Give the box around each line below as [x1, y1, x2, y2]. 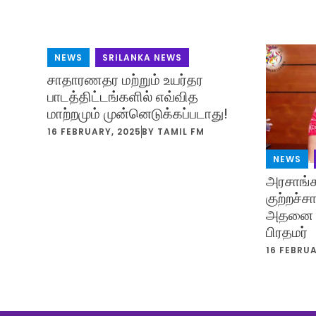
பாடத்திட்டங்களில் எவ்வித [47, 87, 199, 107]
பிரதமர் [266, 221, 308, 242]
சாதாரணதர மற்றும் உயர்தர [47, 70, 204, 90]
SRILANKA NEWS [102, 51, 183, 64]
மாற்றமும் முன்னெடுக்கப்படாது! [47, 104, 229, 124]
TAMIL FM [157, 126, 205, 138]
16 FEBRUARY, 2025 [47, 126, 142, 138]
